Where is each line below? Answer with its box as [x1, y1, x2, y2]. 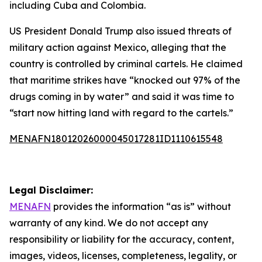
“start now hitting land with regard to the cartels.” [9, 107, 233, 119]
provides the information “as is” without [51, 201, 231, 212]
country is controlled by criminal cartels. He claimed [9, 58, 243, 70]
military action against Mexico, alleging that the [9, 42, 226, 53]
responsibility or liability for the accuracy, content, [9, 233, 234, 245]
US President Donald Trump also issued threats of [9, 25, 232, 37]
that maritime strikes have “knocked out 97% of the [9, 74, 240, 86]
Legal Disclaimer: [9, 184, 93, 196]
